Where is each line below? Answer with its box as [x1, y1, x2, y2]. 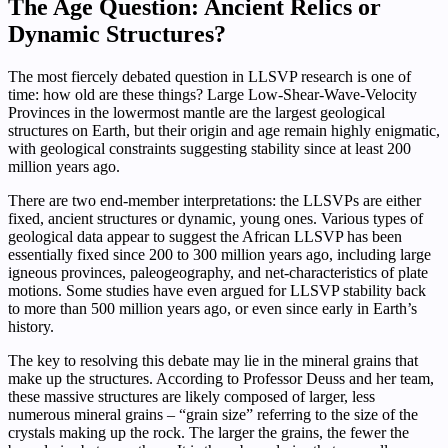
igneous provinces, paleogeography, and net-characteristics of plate [8, 263, 428, 281]
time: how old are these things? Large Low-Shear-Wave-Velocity [8, 85, 417, 103]
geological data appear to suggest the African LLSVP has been [8, 227, 402, 245]
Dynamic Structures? [8, 20, 226, 47]
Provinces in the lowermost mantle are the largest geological [8, 103, 385, 121]
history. [8, 317, 54, 335]
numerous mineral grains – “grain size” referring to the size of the [8, 405, 418, 423]
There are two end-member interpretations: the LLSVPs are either [8, 191, 421, 209]
